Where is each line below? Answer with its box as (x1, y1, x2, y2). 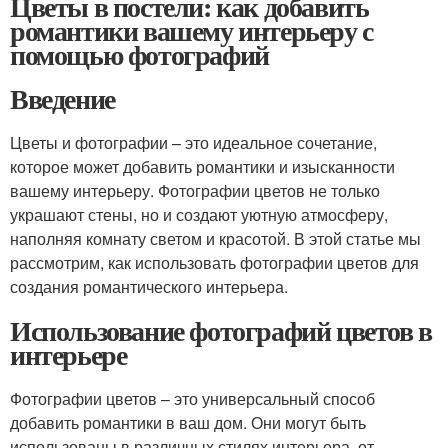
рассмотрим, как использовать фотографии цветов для (10, 251, 419, 274)
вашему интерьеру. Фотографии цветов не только (10, 179, 380, 202)
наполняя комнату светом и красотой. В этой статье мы (10, 227, 421, 250)
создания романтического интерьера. (10, 275, 288, 298)
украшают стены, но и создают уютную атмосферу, (10, 203, 388, 226)
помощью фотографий (10, 34, 269, 75)
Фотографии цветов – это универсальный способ (10, 387, 375, 410)
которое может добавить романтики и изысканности (10, 155, 395, 178)
